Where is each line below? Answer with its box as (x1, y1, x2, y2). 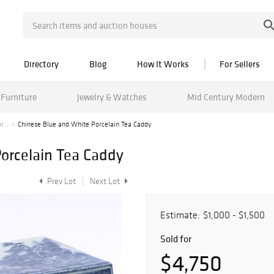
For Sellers (220, 58, 260, 70)
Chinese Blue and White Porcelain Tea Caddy (18, 120, 151, 128)
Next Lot (90, 176, 122, 187)
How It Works (137, 58, 189, 70)
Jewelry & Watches (76, 91, 147, 103)
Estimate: (160, 209, 200, 221)
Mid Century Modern (187, 91, 265, 103)
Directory (24, 58, 59, 70)
